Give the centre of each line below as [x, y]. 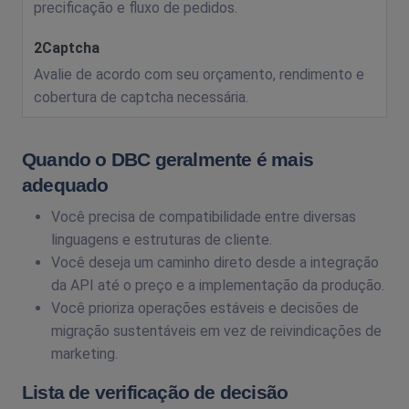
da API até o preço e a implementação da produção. [218, 286]
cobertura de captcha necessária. [141, 97]
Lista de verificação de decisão [155, 393]
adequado [65, 185]
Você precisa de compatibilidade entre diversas [204, 217]
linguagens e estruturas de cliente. [162, 240]
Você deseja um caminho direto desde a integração [215, 263]
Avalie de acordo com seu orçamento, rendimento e [199, 74]
